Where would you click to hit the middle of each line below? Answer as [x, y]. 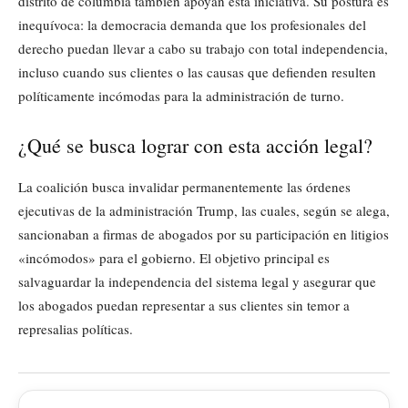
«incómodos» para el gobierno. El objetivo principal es [174, 258]
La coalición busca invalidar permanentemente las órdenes [184, 187]
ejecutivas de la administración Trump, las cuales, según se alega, [204, 211]
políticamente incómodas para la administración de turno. [181, 96]
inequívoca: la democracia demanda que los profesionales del [192, 25]
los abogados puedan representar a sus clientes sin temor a [184, 306]
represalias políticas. [76, 329]
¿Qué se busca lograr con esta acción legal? [195, 146]
